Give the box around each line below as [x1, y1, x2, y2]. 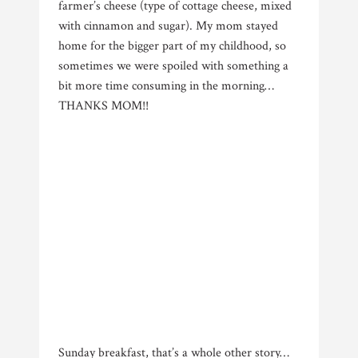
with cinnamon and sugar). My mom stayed [58, 18, 278, 34]
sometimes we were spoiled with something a [58, 58, 288, 74]
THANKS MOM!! [58, 97, 152, 114]
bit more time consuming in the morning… [58, 78, 274, 94]
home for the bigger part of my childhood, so [58, 38, 286, 54]
